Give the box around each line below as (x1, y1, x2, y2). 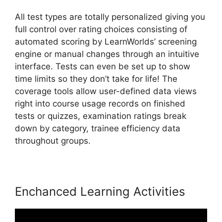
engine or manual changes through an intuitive (15, 49, 199, 59)
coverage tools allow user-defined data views (15, 86, 197, 97)
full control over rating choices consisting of (15, 24, 187, 35)
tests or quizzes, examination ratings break (15, 111, 186, 121)
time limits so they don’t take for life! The (15, 74, 177, 84)
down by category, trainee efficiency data (15, 123, 180, 134)
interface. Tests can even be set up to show (15, 61, 190, 72)
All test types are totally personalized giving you (15, 12, 205, 22)
